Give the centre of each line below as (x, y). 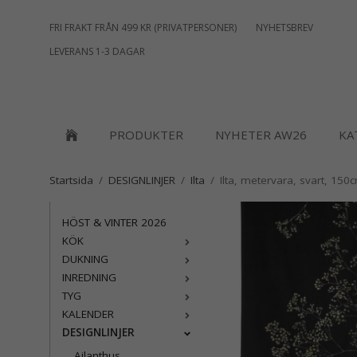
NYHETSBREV (284, 27)
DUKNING (85, 259)
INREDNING (89, 277)
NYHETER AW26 (261, 135)
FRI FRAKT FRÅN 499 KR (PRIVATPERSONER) (143, 27)
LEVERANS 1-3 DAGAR (97, 51)
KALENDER (88, 314)
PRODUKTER (146, 135)
